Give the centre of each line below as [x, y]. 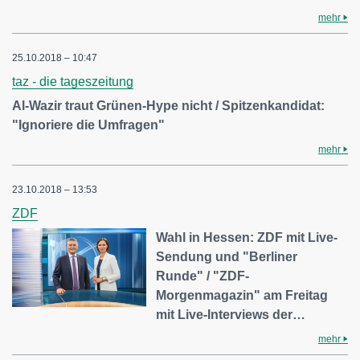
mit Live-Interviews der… [231, 315]
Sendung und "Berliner [227, 257]
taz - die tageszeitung [73, 82]
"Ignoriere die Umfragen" [88, 125]
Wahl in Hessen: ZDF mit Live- [247, 237]
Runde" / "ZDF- [203, 276]
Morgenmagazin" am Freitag [242, 295]
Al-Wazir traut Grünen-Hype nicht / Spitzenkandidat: [168, 106]
